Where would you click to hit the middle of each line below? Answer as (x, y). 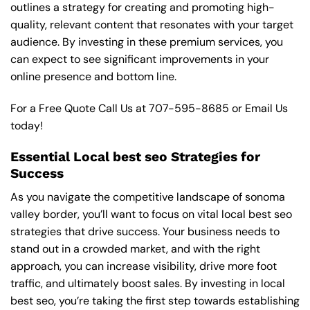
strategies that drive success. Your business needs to (145, 232)
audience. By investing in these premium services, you (147, 42)
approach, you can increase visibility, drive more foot (144, 266)
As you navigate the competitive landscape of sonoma (148, 197)
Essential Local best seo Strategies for (135, 156)
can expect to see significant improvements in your (140, 60)
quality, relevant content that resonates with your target (152, 25)
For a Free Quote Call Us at (80, 109)
